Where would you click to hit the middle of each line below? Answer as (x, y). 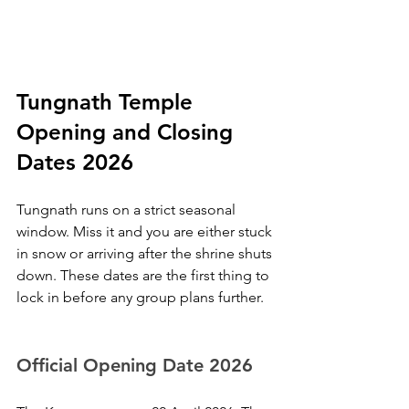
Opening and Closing (128, 132)
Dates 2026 (75, 162)
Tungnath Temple (108, 102)
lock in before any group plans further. (140, 297)
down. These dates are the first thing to (145, 275)
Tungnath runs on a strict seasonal (128, 210)
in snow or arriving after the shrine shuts (146, 253)
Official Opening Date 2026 (135, 365)
